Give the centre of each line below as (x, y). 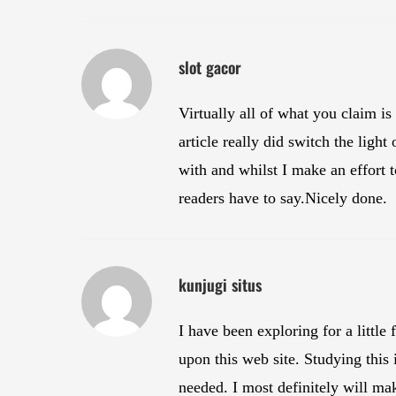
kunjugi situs (220, 285)
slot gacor (210, 68)
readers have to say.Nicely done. (283, 198)
